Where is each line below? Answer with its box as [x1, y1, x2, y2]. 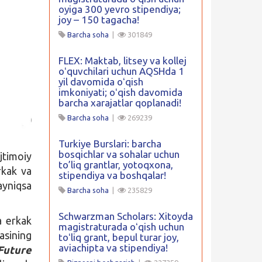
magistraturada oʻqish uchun [58, 221, 184, 232]
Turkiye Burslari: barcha [58, 138, 161, 149]
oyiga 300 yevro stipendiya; [58, 4, 181, 15]
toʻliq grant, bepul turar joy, [58, 232, 179, 243]
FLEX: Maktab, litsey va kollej [58, 55, 187, 66]
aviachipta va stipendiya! [58, 242, 168, 253]
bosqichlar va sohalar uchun [58, 149, 180, 160]
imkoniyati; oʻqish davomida [58, 87, 182, 98]
